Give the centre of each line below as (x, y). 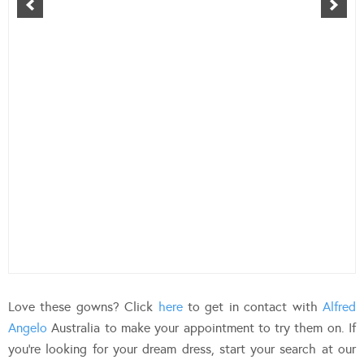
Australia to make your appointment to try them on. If (201, 327)
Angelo (28, 327)
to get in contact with (253, 306)
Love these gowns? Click (83, 306)
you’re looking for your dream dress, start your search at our (182, 349)
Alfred (340, 306)
